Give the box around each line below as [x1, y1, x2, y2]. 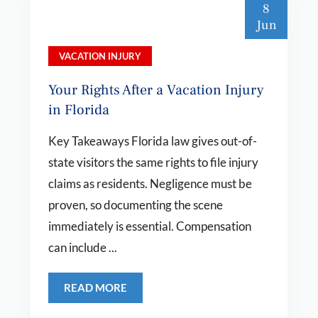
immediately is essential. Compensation [48, 219, 251, 234]
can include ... [48, 240, 117, 255]
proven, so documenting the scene [48, 197, 223, 212]
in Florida [48, 101, 109, 119]
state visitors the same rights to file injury [48, 155, 258, 170]
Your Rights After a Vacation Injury [48, 81, 264, 99]
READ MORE [63, 281, 127, 294]
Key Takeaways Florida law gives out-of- [48, 133, 257, 148]
